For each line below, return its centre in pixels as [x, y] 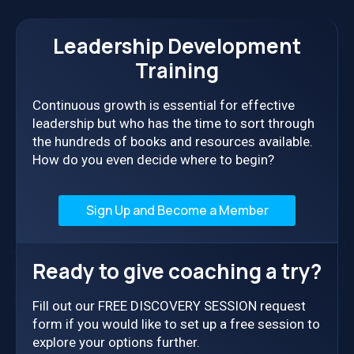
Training [177, 70]
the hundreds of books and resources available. [173, 141]
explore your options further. [116, 342]
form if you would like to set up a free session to [176, 324]
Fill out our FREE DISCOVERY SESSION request [169, 305]
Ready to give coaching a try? [177, 271]
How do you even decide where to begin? [153, 159]
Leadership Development [177, 45]
